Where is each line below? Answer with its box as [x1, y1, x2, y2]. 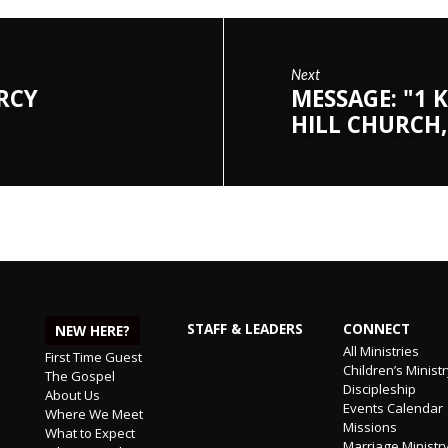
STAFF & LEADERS [187, 319, 304, 338]
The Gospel [45, 366, 116, 385]
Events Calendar [342, 398, 443, 417]
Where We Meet [45, 404, 144, 423]
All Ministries [342, 341, 419, 360]
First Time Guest [45, 347, 143, 366]
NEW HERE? [55, 321, 131, 340]
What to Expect [45, 423, 136, 442]
